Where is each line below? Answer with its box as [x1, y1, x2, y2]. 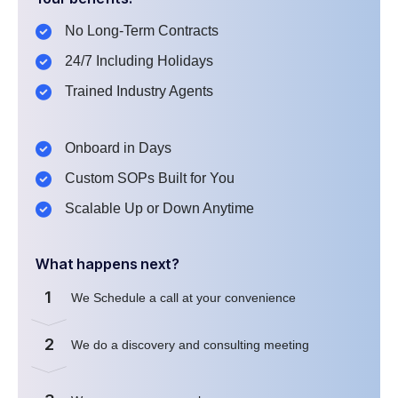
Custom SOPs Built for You [64, 171, 235, 187]
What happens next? [36, 255, 179, 274]
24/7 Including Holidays [64, 53, 213, 69]
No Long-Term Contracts [64, 23, 219, 39]
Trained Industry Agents [64, 84, 213, 99]
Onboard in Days [64, 140, 171, 156]
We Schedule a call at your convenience [71, 291, 299, 306]
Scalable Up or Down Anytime [64, 201, 254, 217]
